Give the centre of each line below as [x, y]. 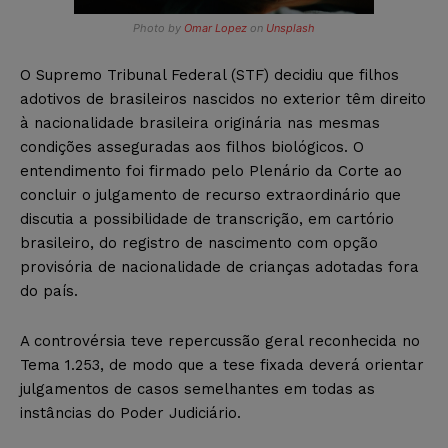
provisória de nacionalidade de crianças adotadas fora [219, 266]
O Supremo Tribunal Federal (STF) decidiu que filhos [209, 74]
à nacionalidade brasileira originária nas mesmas [200, 122]
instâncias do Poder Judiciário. [130, 412]
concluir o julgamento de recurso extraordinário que [210, 194]
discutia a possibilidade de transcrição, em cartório [207, 218]
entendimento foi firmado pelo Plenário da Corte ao [211, 170]
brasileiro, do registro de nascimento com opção [199, 242]
